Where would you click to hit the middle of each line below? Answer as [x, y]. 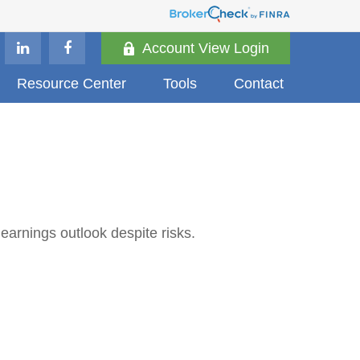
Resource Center [72, 83]
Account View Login [206, 48]
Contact [259, 83]
